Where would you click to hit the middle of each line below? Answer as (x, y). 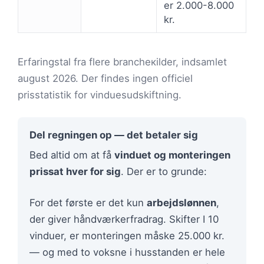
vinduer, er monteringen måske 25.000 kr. (127, 236)
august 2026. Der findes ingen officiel (105, 79)
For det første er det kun (88, 203)
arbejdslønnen (181, 203)
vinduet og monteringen (172, 155)
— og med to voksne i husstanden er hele (127, 253)
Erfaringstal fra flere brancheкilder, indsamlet (122, 62)
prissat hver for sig (75, 172)
